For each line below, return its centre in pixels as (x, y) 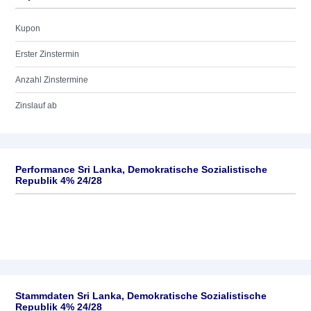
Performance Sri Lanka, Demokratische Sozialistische (141, 169)
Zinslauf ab (36, 106)
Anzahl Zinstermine (52, 80)
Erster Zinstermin (47, 54)
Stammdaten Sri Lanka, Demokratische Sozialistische (141, 296)
